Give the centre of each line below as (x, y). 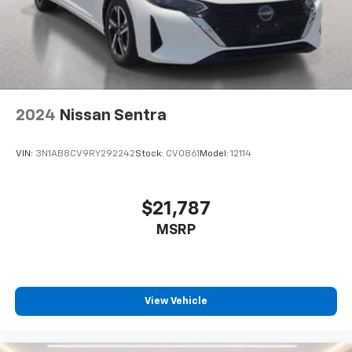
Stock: (150, 154)
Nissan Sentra (113, 115)
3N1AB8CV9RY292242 (85, 154)
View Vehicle (176, 302)
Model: (215, 154)
